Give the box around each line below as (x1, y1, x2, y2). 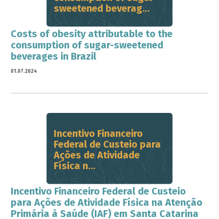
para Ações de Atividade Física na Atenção (11, 197, 203, 208)
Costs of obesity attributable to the (11, 28, 173, 40)
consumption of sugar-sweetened (11, 39, 164, 51)
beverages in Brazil (11, 50, 97, 62)
